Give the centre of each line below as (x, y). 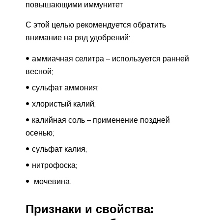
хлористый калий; (64, 103)
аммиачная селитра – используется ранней (110, 58)
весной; (39, 71)
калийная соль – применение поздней (101, 120)
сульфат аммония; (65, 87)
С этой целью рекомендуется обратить (96, 24)
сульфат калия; (59, 149)
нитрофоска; (55, 165)
